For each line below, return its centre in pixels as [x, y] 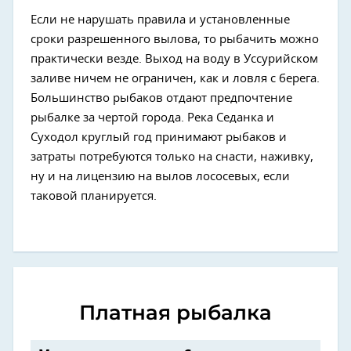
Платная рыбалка [175, 312]
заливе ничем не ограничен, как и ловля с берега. [175, 78]
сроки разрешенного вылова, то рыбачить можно [175, 39]
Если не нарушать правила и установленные [160, 20]
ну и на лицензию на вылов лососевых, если [160, 176]
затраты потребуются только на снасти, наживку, [172, 157]
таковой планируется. [94, 196]
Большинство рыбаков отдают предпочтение [161, 98]
